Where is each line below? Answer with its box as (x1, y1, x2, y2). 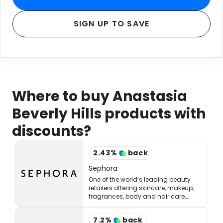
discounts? (12, 121, 91, 141)
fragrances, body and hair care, (89, 192, 186, 201)
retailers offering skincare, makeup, (89, 184, 194, 192)
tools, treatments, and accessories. (89, 201, 196, 209)
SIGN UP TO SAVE (73, 18, 150, 29)
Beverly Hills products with (12, 104, 206, 123)
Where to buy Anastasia (12, 87, 187, 106)
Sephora (89, 163, 118, 173)
